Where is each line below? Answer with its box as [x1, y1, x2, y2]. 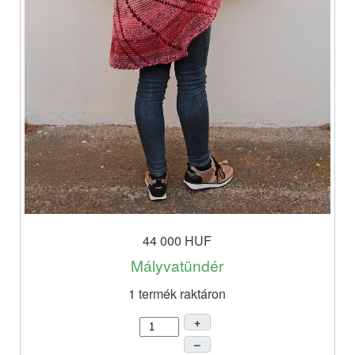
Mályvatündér [131, 254, 224, 277]
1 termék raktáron [128, 284, 227, 303]
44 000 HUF [143, 231, 212, 250]
